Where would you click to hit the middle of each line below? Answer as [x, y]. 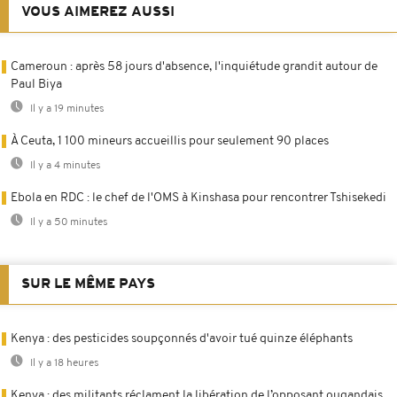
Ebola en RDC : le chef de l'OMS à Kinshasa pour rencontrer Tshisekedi [198, 198]
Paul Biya [36, 85]
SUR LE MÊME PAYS [88, 285]
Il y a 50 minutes [68, 223]
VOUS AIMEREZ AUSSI [98, 13]
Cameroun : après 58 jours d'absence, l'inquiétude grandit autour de [194, 67]
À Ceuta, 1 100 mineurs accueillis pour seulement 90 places [170, 142]
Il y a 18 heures [63, 364]
